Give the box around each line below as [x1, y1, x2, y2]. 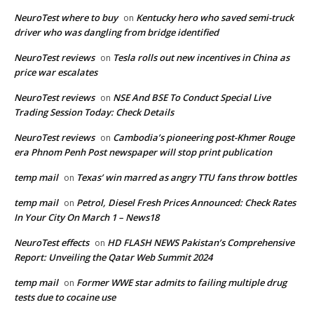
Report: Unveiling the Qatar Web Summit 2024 [14, 250, 212, 264]
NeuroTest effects [14, 235, 89, 249]
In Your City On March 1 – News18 [14, 210, 159, 224]
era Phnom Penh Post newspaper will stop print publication [14, 145, 272, 158]
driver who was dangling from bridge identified [14, 25, 219, 39]
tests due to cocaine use [14, 290, 116, 303]
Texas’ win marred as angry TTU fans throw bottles [76, 170, 296, 184]
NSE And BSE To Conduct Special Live [113, 90, 271, 104]
